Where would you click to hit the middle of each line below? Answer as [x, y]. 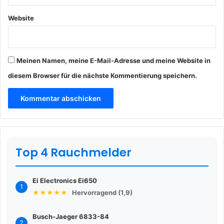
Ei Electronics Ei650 [65, 181]
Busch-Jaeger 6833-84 [71, 217]
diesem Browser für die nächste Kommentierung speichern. [102, 76]
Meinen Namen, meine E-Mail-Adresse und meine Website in [113, 61]
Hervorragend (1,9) [102, 193]
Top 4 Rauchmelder [73, 153]
